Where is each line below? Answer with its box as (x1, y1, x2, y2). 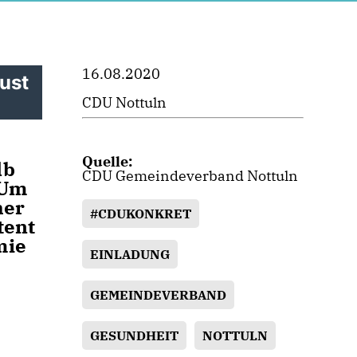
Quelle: (82, 152, 133, 171)
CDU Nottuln (82, 93, 167, 112)
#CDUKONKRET (90, 205, 192, 222)
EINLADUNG (90, 245, 171, 263)
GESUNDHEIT (90, 327, 179, 344)
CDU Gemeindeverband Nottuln (82, 167, 299, 185)
